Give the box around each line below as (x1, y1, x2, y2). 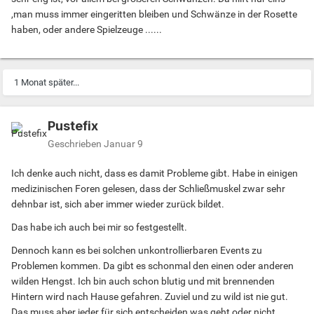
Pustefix (48, 118, 98, 134)
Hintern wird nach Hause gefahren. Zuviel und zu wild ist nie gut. (11, 291, 288, 303)
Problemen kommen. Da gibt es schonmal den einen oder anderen (11, 260, 294, 272)
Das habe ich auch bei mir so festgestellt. (11, 221, 189, 233)
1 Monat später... (14, 77, 79, 88)
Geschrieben (48, 138, 104, 150)
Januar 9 (104, 138, 143, 150)
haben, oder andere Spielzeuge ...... (11, 24, 162, 36)
